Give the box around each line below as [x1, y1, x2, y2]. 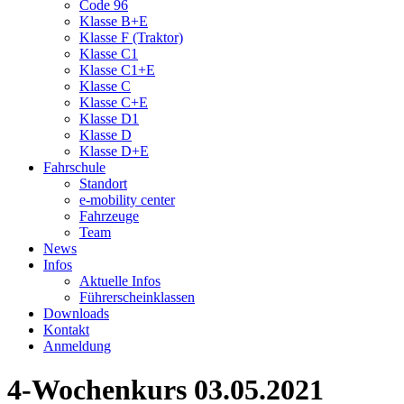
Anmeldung [43, 338, 111, 353]
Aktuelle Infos [79, 273, 161, 289]
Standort [79, 176, 127, 191]
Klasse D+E [79, 143, 149, 159]
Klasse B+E [79, 14, 148, 29]
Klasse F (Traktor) [79, 30, 183, 45]
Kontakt [43, 322, 89, 337]
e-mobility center [79, 192, 175, 207]
